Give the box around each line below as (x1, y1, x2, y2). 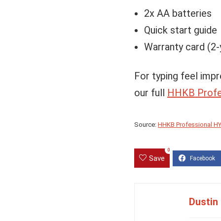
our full (134, 87, 167, 99)
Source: (134, 121, 158, 128)
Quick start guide (144, 24, 217, 36)
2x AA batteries (144, 7, 212, 19)
